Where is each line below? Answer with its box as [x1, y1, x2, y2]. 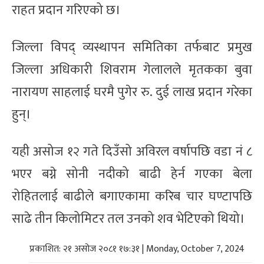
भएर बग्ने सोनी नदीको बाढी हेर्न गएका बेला [12, 163, 252, 185]
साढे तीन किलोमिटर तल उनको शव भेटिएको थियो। [12, 207, 245, 230]
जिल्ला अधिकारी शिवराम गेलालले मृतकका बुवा [12, 58, 252, 81]
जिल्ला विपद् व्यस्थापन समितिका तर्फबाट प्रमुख [12, 36, 252, 58]
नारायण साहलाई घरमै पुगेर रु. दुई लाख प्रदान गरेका [12, 81, 252, 103]
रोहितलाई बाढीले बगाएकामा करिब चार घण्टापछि [12, 185, 252, 207]
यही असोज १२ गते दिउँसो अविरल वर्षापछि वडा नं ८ [12, 140, 252, 163]
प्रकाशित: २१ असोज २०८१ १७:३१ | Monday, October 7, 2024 [29, 240, 245, 257]
